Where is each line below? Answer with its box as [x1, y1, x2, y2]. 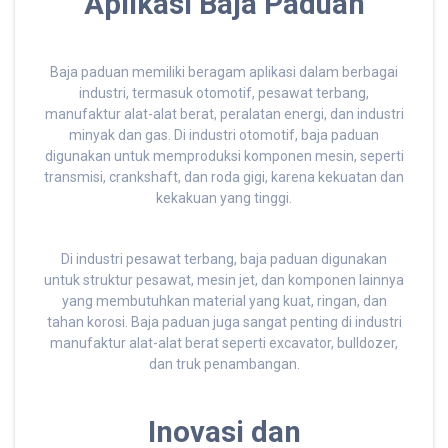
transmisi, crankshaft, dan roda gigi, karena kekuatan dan [44, 169, 404, 186]
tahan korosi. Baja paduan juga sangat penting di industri [46, 314, 402, 331]
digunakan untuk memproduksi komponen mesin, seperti [44, 148, 404, 165]
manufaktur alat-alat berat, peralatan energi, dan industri [44, 106, 404, 123]
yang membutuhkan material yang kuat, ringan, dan [61, 293, 387, 310]
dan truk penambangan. [148, 356, 300, 373]
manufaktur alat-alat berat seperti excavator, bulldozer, [50, 335, 398, 352]
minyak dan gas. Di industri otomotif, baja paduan [69, 127, 379, 144]
